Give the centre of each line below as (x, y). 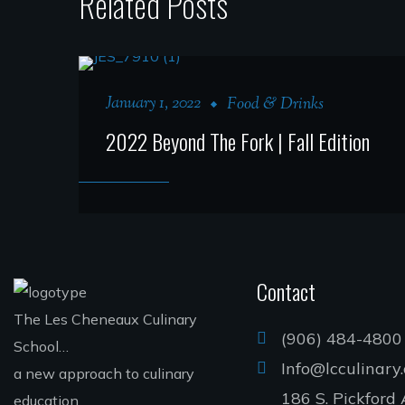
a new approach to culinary (104, 373)
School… (41, 346)
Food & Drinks (275, 104)
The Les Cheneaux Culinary (105, 319)
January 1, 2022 (153, 104)
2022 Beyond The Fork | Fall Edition (238, 141)
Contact (286, 291)
